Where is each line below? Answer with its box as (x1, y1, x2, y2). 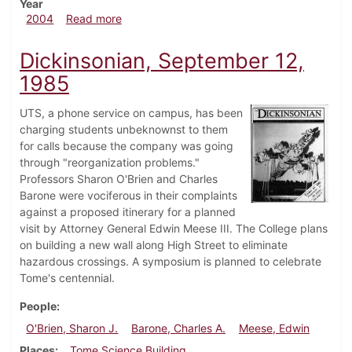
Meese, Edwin (238, 321, 310, 335)
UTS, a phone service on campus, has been (20, 106, 243, 120)
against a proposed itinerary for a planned (20, 205, 236, 219)
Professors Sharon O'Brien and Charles (20, 172, 218, 186)
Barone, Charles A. (131, 321, 226, 335)
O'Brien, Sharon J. (26, 321, 119, 335)
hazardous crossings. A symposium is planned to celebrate (20, 255, 321, 269)
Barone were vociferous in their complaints (20, 189, 237, 203)
